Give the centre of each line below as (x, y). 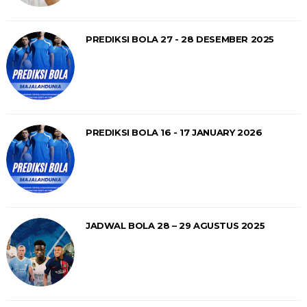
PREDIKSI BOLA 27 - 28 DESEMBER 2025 (180, 39)
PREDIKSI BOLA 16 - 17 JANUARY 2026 (174, 132)
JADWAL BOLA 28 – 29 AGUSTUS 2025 (175, 225)
